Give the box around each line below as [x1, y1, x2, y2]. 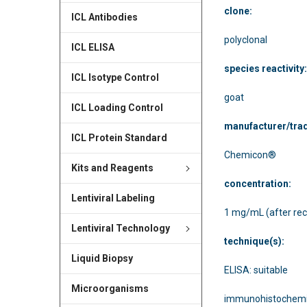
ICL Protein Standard [71, 132, 167, 144]
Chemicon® [224, 149, 277, 160]
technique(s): [224, 235, 285, 247]
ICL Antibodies [71, 12, 138, 23]
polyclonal [224, 34, 268, 45]
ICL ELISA [71, 42, 114, 53]
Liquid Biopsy [71, 253, 133, 265]
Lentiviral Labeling [71, 193, 155, 204]
